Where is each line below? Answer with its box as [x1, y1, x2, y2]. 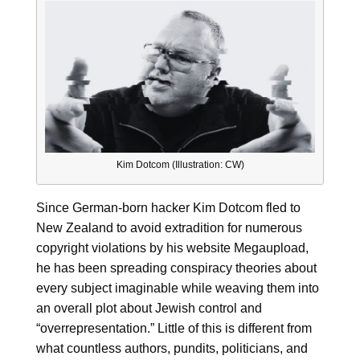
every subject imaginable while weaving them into [35, 281, 319, 296]
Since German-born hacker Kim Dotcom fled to [35, 201, 301, 215]
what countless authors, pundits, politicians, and [35, 342, 308, 356]
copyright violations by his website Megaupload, [35, 241, 309, 256]
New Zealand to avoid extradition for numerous [35, 221, 302, 235]
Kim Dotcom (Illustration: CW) [116, 159, 244, 171]
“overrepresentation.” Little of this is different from [35, 321, 312, 336]
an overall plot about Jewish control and [35, 301, 262, 316]
